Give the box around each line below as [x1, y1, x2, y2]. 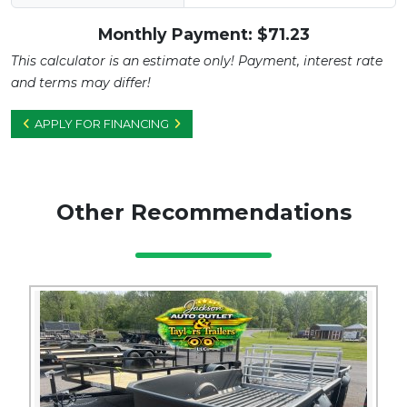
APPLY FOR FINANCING [35, 117, 169, 132]
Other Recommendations [55, 199, 352, 226]
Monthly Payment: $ [97, 25, 268, 45]
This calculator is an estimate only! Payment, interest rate [11, 53, 382, 70]
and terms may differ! [11, 74, 151, 92]
